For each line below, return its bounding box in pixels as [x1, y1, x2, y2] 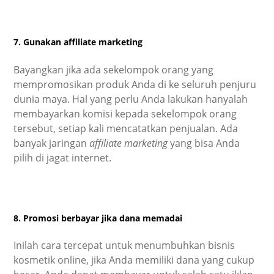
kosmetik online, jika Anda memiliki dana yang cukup [13, 253, 255, 267]
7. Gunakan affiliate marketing [13, 36, 143, 48]
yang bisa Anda [168, 136, 240, 150]
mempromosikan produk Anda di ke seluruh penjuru [13, 77, 257, 91]
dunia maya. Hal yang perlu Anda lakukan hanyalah [13, 92, 248, 106]
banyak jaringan [13, 136, 87, 150]
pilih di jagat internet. [13, 150, 112, 165]
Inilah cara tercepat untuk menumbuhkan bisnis [13, 239, 235, 253]
